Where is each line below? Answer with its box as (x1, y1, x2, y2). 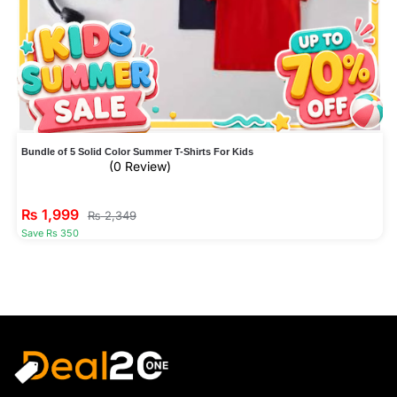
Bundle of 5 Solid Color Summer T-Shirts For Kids (20, 146, 253, 158)
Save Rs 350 (20, 227, 79, 240)
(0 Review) (108, 159, 171, 175)
